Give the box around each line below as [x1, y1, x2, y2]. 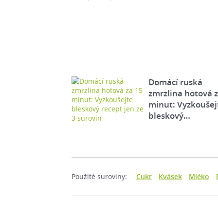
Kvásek [159, 172, 182, 181]
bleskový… [148, 110, 190, 121]
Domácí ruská [148, 76, 202, 88]
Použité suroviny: [72, 172, 127, 181]
